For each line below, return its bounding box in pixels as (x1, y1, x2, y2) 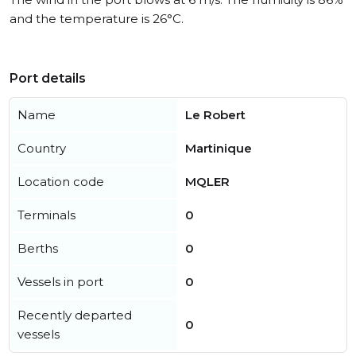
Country (17, 141, 66, 156)
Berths (17, 241, 58, 256)
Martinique (185, 141, 252, 156)
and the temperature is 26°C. (10, 11, 184, 26)
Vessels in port (17, 274, 103, 289)
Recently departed (17, 308, 132, 323)
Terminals (17, 207, 75, 222)
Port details (10, 71, 86, 86)
